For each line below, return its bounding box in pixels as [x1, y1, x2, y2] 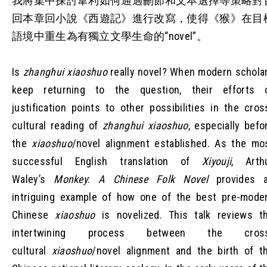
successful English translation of [12, 154, 203, 167]
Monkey [54, 172, 88, 185]
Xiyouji [202, 154, 232, 167]
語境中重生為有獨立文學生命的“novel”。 [12, 29, 207, 42]
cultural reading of [12, 119, 103, 132]
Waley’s [12, 172, 54, 185]
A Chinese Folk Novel [98, 172, 208, 185]
